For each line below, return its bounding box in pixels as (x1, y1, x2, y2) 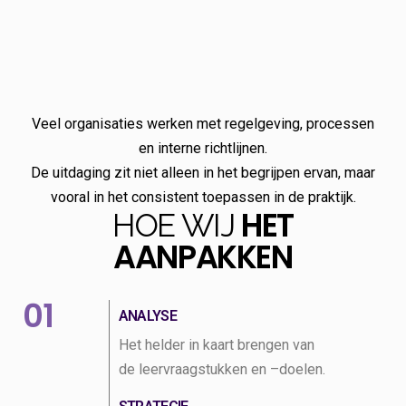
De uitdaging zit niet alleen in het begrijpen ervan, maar (31, 163, 375, 181)
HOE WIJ (112, 206, 241, 244)
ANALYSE (118, 306, 178, 324)
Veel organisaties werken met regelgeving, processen (32, 114, 374, 132)
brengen (237, 335, 293, 353)
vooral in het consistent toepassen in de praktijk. (50, 188, 356, 206)
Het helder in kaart (118, 335, 234, 353)
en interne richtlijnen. (139, 139, 267, 157)
